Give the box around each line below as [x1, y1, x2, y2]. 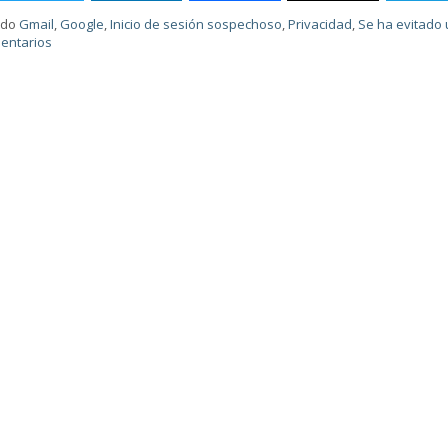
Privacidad [288, 15, 353, 33]
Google [60, 15, 105, 33]
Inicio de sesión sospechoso [110, 15, 283, 33]
